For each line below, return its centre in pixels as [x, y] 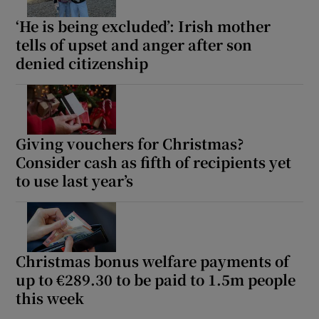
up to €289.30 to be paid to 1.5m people [156, 279]
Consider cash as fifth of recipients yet [154, 162]
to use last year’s [75, 180]
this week [50, 298]
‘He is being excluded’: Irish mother [143, 26]
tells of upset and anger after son [134, 44]
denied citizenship [82, 63]
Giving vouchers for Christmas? [130, 143]
